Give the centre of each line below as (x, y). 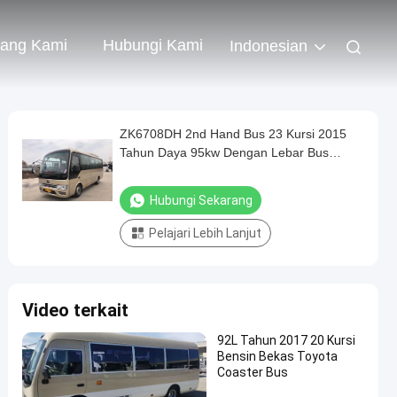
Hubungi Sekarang (201, 200)
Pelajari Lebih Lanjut (205, 233)
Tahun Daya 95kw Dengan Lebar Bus (224, 152)
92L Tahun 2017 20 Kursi (286, 340)
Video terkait (75, 310)
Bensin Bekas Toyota (277, 356)
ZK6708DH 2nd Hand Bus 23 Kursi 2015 (233, 134)
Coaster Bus (253, 372)
